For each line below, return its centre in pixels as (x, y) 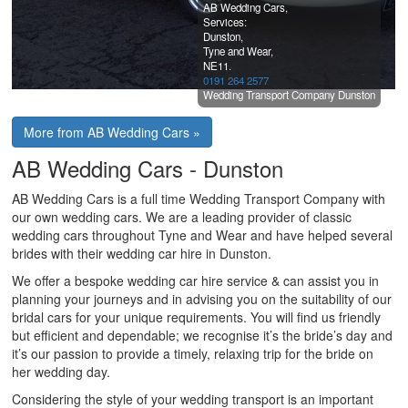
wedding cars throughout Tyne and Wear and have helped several (203, 235)
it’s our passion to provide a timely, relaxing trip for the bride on (193, 353)
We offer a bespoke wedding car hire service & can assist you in (196, 280)
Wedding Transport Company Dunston (290, 95)
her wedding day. (61, 372)
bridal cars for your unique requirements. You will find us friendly (197, 317)
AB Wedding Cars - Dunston (148, 168)
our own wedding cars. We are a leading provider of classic (182, 217)
